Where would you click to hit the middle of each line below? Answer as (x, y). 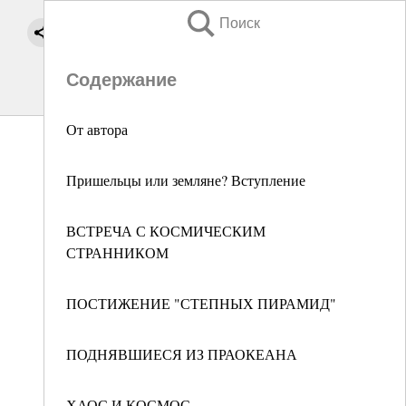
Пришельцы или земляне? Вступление (186, 180)
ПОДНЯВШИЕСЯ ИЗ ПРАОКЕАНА (182, 354)
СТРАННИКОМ (117, 252)
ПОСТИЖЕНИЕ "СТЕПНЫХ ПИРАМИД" (201, 303)
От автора (97, 129)
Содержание (121, 80)
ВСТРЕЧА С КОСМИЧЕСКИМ (166, 231)
